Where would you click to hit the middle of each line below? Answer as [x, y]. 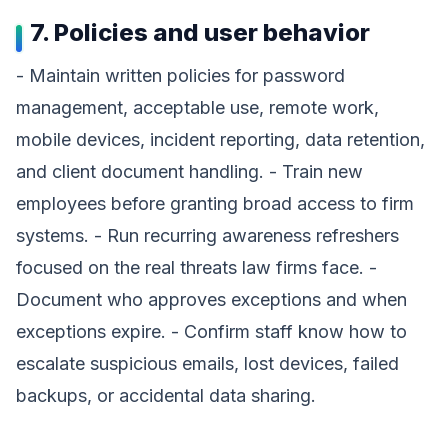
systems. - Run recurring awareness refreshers [207, 235]
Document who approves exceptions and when [211, 299]
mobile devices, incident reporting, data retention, [220, 139]
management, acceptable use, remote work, [197, 107]
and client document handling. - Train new [189, 171]
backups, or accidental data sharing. [166, 395]
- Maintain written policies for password [180, 75]
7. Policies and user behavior [200, 32]
